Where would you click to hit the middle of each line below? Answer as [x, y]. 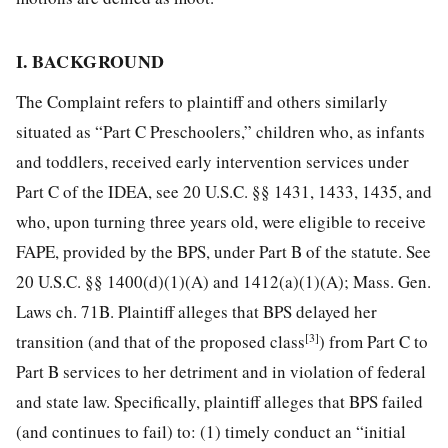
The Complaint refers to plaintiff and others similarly [202, 102]
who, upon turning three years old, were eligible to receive [221, 222]
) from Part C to [373, 342]
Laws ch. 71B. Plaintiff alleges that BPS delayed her [196, 312]
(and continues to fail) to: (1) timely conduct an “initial [211, 432]
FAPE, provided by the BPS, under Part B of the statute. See [223, 252]
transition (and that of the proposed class [160, 342]
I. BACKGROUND [90, 61]
